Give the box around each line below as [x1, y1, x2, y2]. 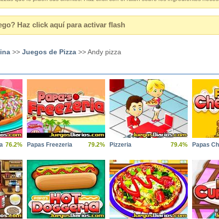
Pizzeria [109, 141, 131, 148]
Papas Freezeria [27, 141, 72, 148]
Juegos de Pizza [22, 48, 76, 56]
